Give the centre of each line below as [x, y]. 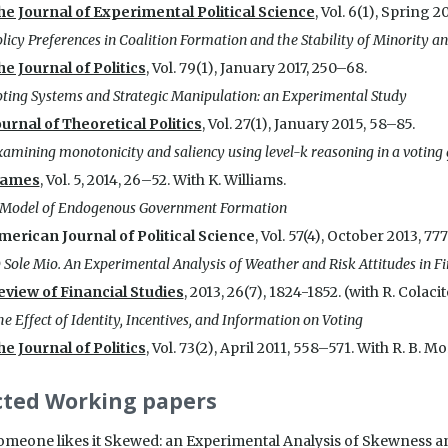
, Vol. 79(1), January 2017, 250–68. [256, 68]
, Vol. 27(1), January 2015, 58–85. [308, 124]
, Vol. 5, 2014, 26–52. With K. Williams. [162, 180]
